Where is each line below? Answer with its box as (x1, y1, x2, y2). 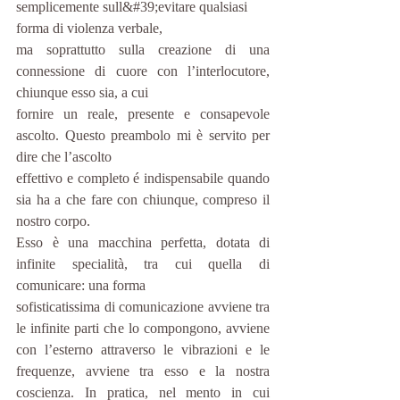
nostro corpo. (16, 213, 90, 229)
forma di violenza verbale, (16, 21, 162, 36)
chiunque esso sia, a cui (16, 85, 148, 100)
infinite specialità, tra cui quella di (16, 256, 270, 271)
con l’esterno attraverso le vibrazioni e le (16, 342, 270, 357)
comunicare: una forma (16, 278, 146, 293)
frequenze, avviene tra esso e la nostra (16, 363, 270, 379)
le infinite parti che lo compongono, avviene (16, 321, 270, 336)
